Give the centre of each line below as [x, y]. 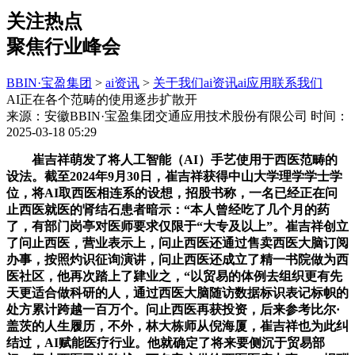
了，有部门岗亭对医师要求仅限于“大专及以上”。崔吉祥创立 [177, 226]
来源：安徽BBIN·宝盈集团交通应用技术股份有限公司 [157, 116]
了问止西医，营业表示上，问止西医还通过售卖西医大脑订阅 [177, 242]
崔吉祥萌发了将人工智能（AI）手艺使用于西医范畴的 [172, 159]
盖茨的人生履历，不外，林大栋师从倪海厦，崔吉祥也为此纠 [177, 326]
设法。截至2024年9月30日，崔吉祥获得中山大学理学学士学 [174, 176]
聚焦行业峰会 [63, 46]
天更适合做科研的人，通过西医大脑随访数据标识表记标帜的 [177, 292]
